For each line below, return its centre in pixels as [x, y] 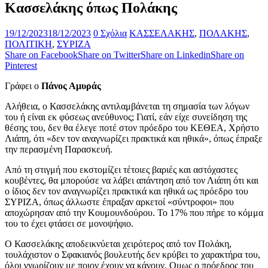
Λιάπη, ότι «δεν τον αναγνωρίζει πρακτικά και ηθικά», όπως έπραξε [134, 139]
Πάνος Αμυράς [71, 86]
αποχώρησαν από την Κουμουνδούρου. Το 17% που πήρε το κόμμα [134, 213]
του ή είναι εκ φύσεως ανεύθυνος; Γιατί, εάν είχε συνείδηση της [126, 117]
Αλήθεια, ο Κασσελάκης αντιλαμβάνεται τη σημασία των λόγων [127, 106]
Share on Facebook [41, 55]
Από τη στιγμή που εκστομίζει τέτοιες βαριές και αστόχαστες [121, 170]
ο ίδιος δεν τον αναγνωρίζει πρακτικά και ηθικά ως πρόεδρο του [127, 191]
